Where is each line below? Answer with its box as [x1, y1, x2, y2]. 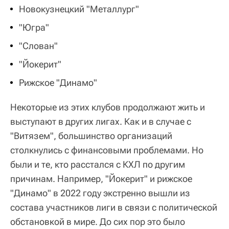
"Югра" [19, 21, 49, 33]
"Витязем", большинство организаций [10, 130, 172, 141]
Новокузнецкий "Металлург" [19, 3, 139, 14]
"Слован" [19, 40, 58, 51]
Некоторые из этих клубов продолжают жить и [10, 101, 205, 112]
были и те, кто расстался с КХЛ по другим [10, 158, 185, 170]
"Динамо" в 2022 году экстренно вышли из [10, 187, 190, 198]
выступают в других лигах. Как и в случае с [10, 116, 191, 127]
